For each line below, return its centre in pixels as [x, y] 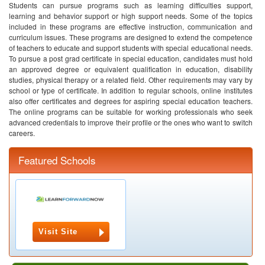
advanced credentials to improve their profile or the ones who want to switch [131, 122]
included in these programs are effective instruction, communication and [131, 26]
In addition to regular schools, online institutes [175, 90]
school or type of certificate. [54, 90]
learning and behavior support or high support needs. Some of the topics [131, 16]
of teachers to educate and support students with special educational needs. [131, 48]
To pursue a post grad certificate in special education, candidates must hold [131, 58]
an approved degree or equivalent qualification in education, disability [131, 69]
